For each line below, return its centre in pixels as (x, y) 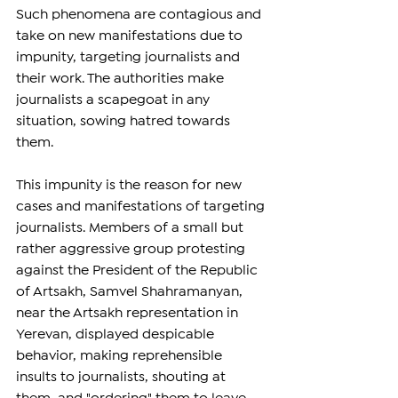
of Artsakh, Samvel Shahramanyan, (131, 292)
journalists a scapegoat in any (115, 100)
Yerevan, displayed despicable (117, 335)
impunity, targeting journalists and (130, 58)
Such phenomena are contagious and (140, 15)
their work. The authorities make (122, 79)
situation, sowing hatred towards (125, 122)
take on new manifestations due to (131, 36)
